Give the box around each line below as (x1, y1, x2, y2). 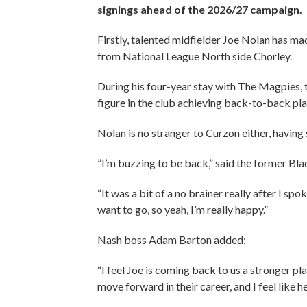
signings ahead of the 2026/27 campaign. (97, 2, 304, 16)
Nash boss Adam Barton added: (97, 232, 248, 246)
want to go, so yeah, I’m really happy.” (97, 202, 270, 216)
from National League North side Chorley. (97, 49, 294, 62)
